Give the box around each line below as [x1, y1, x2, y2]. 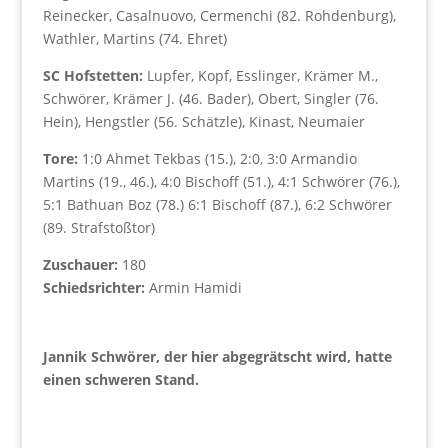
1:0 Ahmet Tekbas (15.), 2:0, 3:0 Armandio [77, 149, 357, 168]
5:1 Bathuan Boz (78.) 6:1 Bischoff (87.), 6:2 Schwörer [42, 195, 392, 214]
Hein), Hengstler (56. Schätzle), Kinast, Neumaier [42, 112, 365, 131]
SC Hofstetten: [42, 66, 147, 85]
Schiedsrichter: [42, 278, 145, 297]
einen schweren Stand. [42, 370, 199, 389]
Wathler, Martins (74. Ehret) [42, 29, 227, 48]
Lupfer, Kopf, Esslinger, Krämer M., [146, 66, 378, 85]
